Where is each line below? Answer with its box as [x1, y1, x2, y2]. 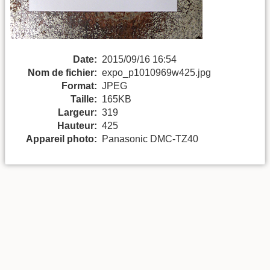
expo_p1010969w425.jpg [102, 67, 211, 78]
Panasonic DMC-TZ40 [102, 133, 198, 144]
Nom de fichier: [28, 67, 97, 78]
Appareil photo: [26, 133, 97, 144]
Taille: [71, 93, 97, 104]
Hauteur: [57, 120, 97, 131]
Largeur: [58, 107, 97, 118]
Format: [61, 80, 97, 91]
